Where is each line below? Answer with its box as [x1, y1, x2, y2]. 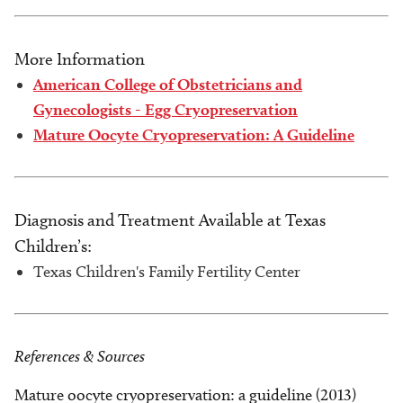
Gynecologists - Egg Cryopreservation [33, 100, 298, 119]
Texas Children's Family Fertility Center [33, 262, 300, 282]
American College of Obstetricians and [33, 75, 302, 94]
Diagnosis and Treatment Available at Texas [14, 210, 326, 230]
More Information [14, 49, 145, 69]
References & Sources [14, 346, 145, 365]
